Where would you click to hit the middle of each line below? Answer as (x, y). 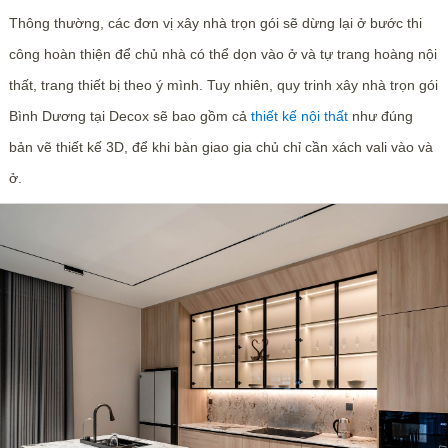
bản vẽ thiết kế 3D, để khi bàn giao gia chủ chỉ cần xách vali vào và (220, 146)
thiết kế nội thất (299, 115)
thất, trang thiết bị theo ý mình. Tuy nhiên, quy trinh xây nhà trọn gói (223, 84)
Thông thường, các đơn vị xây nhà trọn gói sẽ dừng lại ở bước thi (215, 22)
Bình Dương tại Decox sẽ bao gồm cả (129, 115)
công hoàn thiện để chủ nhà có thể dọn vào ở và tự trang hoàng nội (222, 53)
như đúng (380, 115)
